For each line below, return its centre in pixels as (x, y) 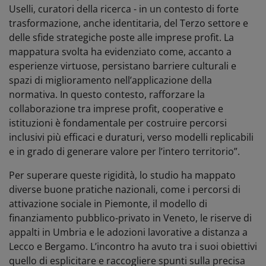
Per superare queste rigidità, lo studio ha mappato (122, 175)
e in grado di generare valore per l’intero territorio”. (124, 151)
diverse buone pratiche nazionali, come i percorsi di (125, 189)
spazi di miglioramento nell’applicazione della (110, 80)
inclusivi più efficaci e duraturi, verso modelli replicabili (131, 137)
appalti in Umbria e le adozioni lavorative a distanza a (128, 232)
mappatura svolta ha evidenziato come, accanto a (120, 51)
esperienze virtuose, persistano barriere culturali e (123, 66)
